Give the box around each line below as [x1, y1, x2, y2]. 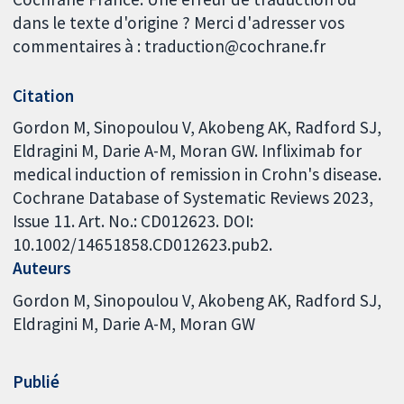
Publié [13, 371, 60, 393]
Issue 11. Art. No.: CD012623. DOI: [13, 210, 254, 233]
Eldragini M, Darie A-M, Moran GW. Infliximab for [13, 140, 363, 162]
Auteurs [13, 257, 72, 280]
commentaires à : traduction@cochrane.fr [13, 34, 326, 57]
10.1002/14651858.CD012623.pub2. [13, 234, 273, 256]
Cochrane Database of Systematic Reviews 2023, [13, 187, 374, 209]
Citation [13, 84, 75, 106]
